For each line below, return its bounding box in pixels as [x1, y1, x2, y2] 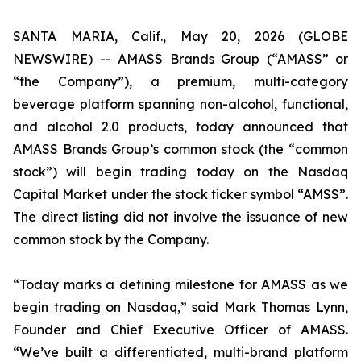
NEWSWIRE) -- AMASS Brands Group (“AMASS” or [13, 51, 348, 67]
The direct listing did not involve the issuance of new [13, 209, 348, 225]
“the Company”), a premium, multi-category [13, 73, 348, 89]
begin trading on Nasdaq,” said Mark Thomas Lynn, [13, 299, 348, 315]
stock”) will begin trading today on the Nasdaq [13, 164, 348, 180]
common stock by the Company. [13, 231, 209, 247]
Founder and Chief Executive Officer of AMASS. [13, 322, 348, 338]
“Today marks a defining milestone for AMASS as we [13, 276, 348, 293]
